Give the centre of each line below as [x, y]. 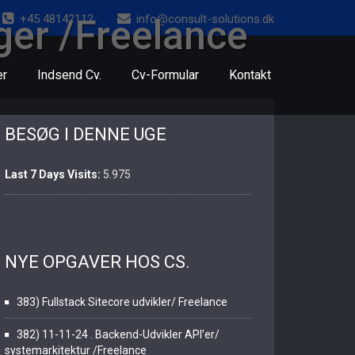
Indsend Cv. [69, 75]
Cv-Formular [165, 75]
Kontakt [250, 75]
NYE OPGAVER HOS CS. [97, 262]
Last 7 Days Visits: [54, 174]
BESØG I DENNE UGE [86, 134]
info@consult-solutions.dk [205, 19]
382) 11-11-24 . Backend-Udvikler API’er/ [118, 334]
